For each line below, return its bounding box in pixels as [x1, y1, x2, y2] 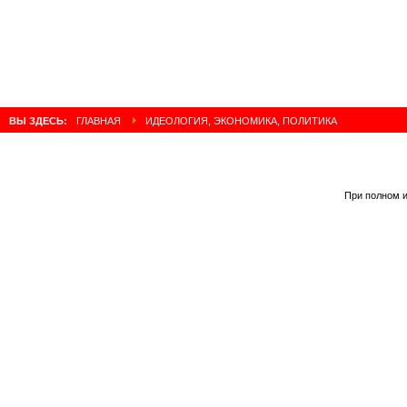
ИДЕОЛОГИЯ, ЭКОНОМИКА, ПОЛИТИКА [143, 115, 337, 127]
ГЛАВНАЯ [76, 115, 121, 127]
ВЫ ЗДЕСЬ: [9, 115, 70, 127]
